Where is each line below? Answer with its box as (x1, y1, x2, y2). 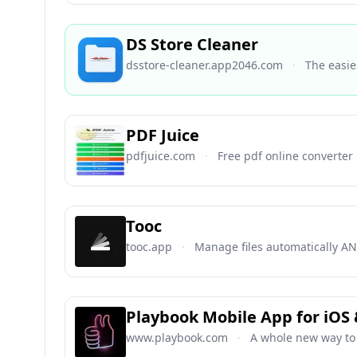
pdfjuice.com (126, 148, 195, 163)
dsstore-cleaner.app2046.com (126, 57, 283, 73)
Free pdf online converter (218, 148, 353, 163)
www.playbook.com (126, 330, 228, 345)
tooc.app (126, 239, 172, 254)
